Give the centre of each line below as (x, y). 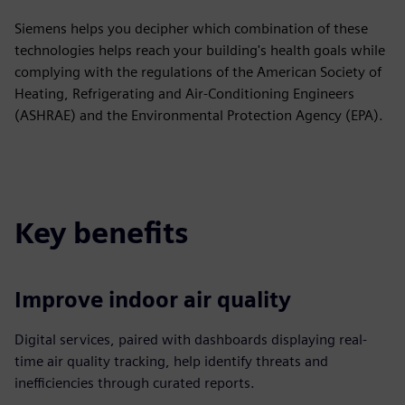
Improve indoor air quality (153, 300)
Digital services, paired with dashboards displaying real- (191, 339)
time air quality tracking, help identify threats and (171, 361)
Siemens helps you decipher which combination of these (191, 28)
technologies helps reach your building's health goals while (200, 50)
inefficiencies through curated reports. (135, 383)
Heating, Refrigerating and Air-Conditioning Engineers (184, 94)
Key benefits (101, 233)
